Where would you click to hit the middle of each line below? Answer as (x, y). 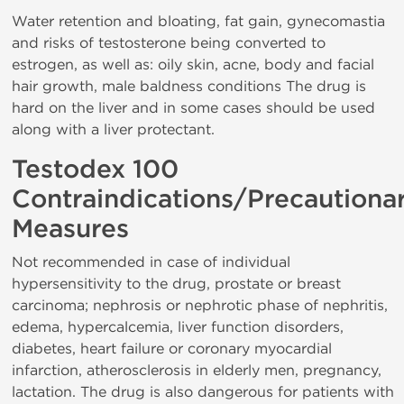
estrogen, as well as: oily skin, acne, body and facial (193, 64)
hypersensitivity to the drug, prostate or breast (176, 284)
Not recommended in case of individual (151, 262)
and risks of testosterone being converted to (169, 43)
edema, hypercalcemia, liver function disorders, (178, 327)
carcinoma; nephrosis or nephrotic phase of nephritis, (200, 305)
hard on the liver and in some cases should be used (193, 108)
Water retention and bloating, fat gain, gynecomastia (198, 21)
